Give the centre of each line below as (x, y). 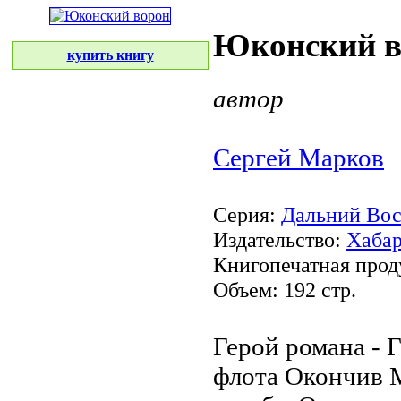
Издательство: (280, 239)
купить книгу (110, 55)
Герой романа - (300, 346)
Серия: (247, 214)
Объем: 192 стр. (285, 289)
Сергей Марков (299, 157)
